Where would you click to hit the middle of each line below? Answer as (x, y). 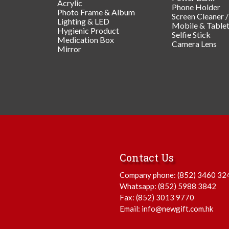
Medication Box (86, 39)
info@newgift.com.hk (177, 208)
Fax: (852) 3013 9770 (157, 197)
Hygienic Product (88, 30)
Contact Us (147, 157)
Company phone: (148, 175)
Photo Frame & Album (96, 12)
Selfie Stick (191, 34)
